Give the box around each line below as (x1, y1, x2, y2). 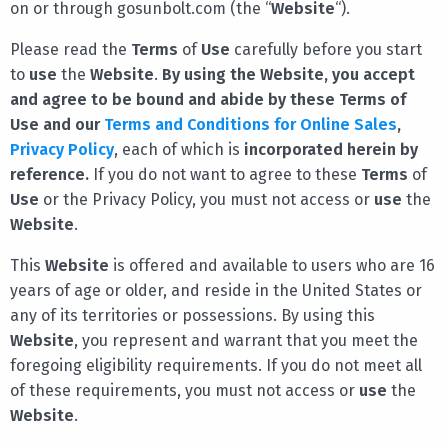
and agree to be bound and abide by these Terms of (10, 89, 406, 109)
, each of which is (114, 139, 244, 159)
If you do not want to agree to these (89, 164, 361, 184)
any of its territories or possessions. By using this (10, 305, 375, 325)
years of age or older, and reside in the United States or (10, 280, 422, 300)
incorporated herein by (244, 139, 418, 159)
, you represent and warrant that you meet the (74, 330, 418, 350)
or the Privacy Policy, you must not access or (39, 189, 374, 209)
